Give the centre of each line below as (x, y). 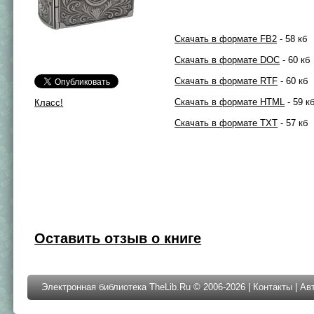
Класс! (49, 103)
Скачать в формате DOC (227, 60)
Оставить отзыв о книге (118, 238)
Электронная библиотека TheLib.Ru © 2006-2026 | (148, 287)
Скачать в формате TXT (226, 123)
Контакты (273, 287)
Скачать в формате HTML (230, 102)
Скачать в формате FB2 (226, 39)
